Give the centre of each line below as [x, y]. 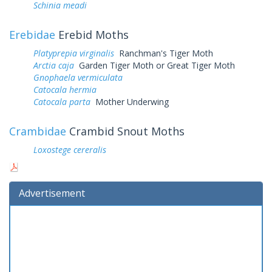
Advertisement [52, 193]
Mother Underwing [130, 101]
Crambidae [38, 131]
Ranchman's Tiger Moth [164, 53]
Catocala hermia [65, 89]
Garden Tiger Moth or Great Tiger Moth [155, 65]
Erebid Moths [92, 34]
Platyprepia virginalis [74, 53]
